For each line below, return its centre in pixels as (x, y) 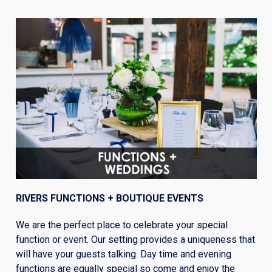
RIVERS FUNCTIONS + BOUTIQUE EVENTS (109, 198)
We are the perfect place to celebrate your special (121, 225)
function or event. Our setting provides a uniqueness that (135, 239)
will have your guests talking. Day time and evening (123, 254)
